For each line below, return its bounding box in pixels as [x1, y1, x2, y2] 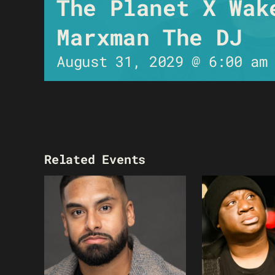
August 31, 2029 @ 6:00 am [56, 52, 268, 72]
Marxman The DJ [56, 22, 242, 52]
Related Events [44, 151, 146, 168]
